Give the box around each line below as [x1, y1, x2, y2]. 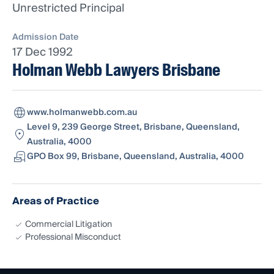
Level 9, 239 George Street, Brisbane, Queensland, [27, 120, 240, 135]
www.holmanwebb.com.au [27, 105, 137, 120]
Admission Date [12, 30, 79, 45]
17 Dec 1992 [12, 43, 73, 62]
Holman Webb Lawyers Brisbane [12, 59, 220, 81]
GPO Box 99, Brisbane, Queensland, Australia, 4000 [27, 149, 244, 165]
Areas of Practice [12, 193, 99, 210]
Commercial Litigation [25, 217, 112, 232]
